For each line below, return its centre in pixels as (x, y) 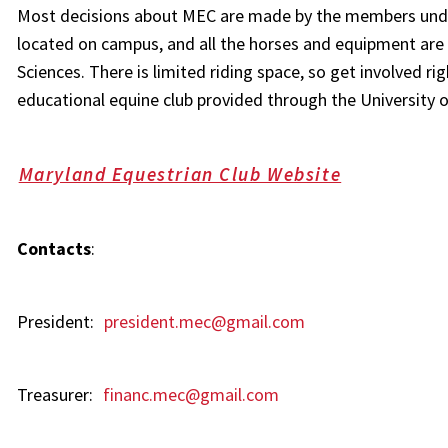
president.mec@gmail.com (204, 322)
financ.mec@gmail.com (190, 395)
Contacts (53, 249)
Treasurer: (58, 395)
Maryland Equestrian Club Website (180, 174)
